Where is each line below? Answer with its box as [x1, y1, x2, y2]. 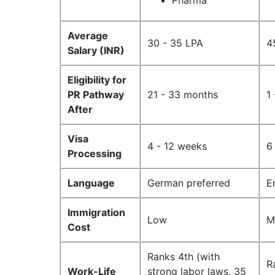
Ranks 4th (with [147, 250, 220, 263]
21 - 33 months [147, 88, 218, 101]
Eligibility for [68, 74, 126, 87]
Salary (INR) [68, 44, 125, 57]
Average [68, 29, 108, 42]
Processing [68, 147, 122, 160]
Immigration [68, 206, 125, 219]
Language [68, 177, 115, 190]
